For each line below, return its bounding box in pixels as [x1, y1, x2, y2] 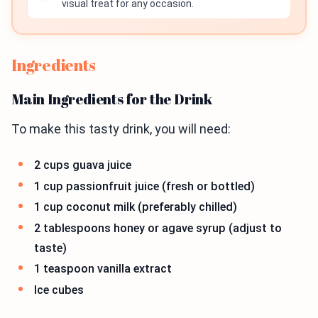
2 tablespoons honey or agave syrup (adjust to [34, 221, 282, 235]
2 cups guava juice [34, 158, 131, 172]
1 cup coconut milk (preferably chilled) [34, 200, 237, 214]
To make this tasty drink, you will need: [11, 121, 231, 136]
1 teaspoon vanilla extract [34, 262, 172, 276]
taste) [34, 241, 67, 255]
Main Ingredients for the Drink [11, 89, 212, 109]
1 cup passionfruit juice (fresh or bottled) [34, 179, 255, 193]
